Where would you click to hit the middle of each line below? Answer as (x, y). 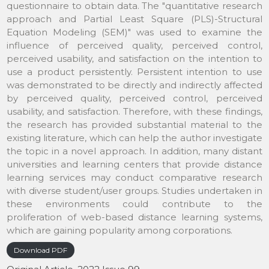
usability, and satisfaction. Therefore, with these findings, (134, 111)
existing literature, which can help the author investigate (134, 138)
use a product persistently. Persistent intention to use (134, 71)
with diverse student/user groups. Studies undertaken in (134, 190)
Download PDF (41, 250)
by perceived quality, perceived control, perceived (134, 98)
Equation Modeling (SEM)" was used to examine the (134, 32)
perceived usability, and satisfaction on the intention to (134, 58)
